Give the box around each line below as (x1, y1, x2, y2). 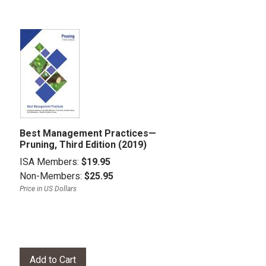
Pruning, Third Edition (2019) (20, 138, 147, 150)
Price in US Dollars (20, 184, 77, 193)
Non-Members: (20, 170, 84, 182)
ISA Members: (20, 156, 81, 167)
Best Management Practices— (20, 127, 156, 139)
